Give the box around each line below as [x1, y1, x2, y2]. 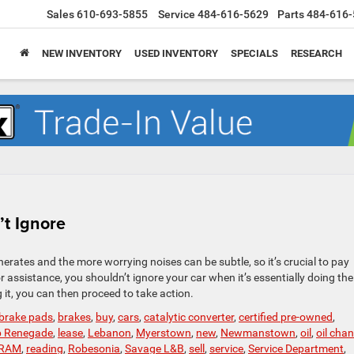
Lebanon [88, 326, 131, 340]
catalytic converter [144, 311, 234, 324]
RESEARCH [291, 47, 342, 60]
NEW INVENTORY [42, 47, 122, 60]
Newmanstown [220, 326, 296, 340]
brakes [58, 311, 91, 324]
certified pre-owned [239, 311, 333, 324]
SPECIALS [231, 47, 278, 60]
